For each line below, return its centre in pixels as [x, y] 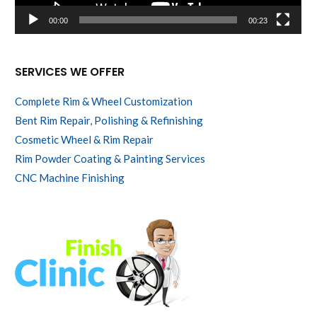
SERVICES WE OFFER [70, 72]
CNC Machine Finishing [70, 178]
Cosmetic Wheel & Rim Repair [85, 140]
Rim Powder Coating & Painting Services [110, 159]
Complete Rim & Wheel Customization [104, 102]
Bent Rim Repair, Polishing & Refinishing [109, 121]
